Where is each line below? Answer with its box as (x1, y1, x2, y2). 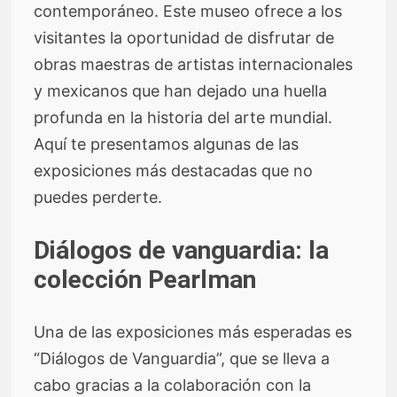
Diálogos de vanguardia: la (34, 235, 330, 265)
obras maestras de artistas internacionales (34, 54, 354, 74)
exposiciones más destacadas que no (34, 160, 314, 180)
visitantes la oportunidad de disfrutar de (34, 27, 335, 47)
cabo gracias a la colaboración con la (34, 375, 312, 394)
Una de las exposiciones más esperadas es (34, 322, 353, 341)
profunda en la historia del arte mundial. (34, 107, 333, 127)
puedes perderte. (34, 187, 163, 206)
